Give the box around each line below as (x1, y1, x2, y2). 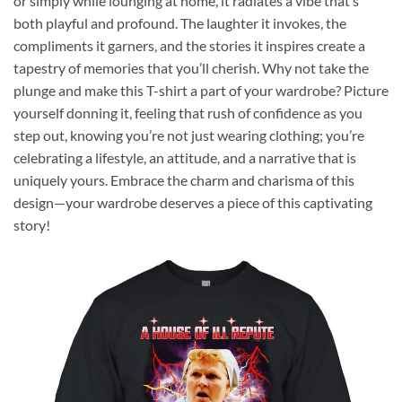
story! (13, 215, 50, 233)
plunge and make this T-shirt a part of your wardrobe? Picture (13, 81, 389, 99)
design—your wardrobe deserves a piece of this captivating (13, 193, 372, 211)
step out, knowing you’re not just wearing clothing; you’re (13, 126, 364, 144)
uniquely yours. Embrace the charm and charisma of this (13, 170, 354, 188)
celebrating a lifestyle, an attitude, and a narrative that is (13, 148, 356, 166)
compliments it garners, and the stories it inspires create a (13, 36, 365, 54)
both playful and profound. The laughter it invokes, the (13, 13, 346, 31)
